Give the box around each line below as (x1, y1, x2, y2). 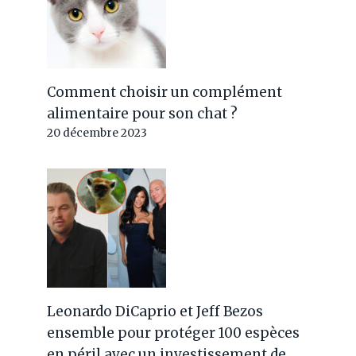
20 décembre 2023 (47, 126, 148, 140)
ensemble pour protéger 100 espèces (47, 324, 300, 342)
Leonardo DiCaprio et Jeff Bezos (47, 303, 264, 320)
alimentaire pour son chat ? (47, 105, 238, 122)
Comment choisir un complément (47, 83, 283, 101)
